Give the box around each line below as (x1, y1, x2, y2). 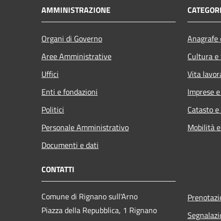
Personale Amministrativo (41, 121, 129, 133)
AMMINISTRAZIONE (41, 3, 110, 16)
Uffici (41, 68, 59, 80)
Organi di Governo (41, 32, 102, 44)
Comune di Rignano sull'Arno (41, 190, 138, 202)
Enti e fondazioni (41, 85, 98, 98)
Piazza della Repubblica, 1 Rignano (41, 204, 157, 216)
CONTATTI (41, 163, 74, 175)
